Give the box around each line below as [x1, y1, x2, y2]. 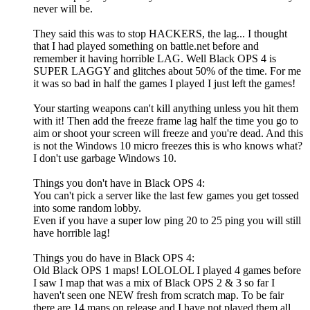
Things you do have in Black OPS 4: [33, 252, 194, 264]
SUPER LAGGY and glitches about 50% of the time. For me [33, 65, 301, 77]
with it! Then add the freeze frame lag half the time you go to [33, 115, 298, 127]
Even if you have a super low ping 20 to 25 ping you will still [33, 215, 301, 227]
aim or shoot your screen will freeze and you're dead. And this [33, 127, 303, 140]
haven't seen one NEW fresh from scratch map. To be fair [33, 289, 284, 302]
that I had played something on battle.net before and [33, 40, 259, 53]
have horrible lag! [33, 227, 113, 239]
